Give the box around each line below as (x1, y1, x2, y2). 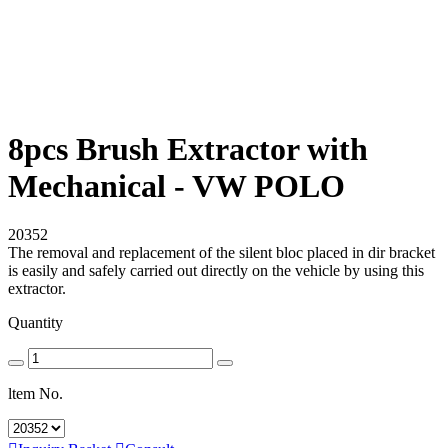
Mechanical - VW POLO (8, 167, 345, 204)
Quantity (8, 314, 63, 332)
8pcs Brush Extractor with (8, 130, 368, 167)
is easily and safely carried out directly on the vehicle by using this (8, 262, 424, 280)
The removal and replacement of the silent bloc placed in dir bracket (8, 244, 435, 262)
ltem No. (8, 385, 63, 403)
